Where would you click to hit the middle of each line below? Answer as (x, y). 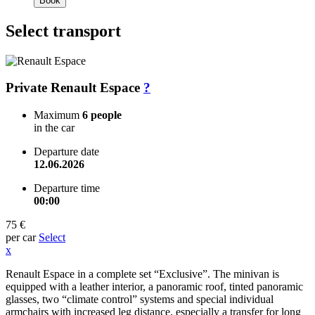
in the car (54, 128)
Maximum (58, 115)
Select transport (63, 31)
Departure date (66, 152)
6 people (102, 115)
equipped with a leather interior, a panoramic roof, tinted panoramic (154, 287)
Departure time (67, 188)
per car (21, 238)
